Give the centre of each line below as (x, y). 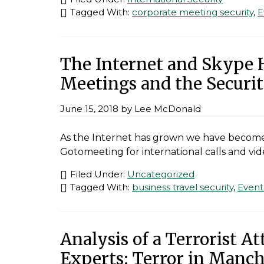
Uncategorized (161, 174)
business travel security (183, 187)
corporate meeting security (193, 12)
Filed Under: (99, 174)
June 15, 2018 (89, 109)
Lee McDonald (168, 109)
